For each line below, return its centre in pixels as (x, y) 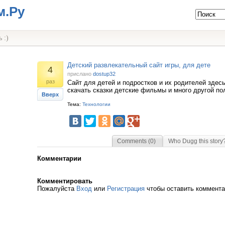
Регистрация (126, 189)
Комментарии (59, 158)
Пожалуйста (57, 189)
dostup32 (104, 74)
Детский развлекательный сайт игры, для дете (139, 65)
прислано (80, 74)
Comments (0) (136, 141)
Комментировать (65, 181)
